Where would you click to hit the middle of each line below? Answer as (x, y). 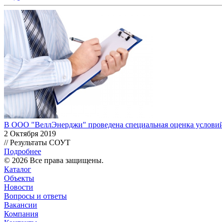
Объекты (19, 178)
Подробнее (23, 151)
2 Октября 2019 (30, 133)
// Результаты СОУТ (37, 142)
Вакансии (21, 205)
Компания (21, 214)
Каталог (18, 169)
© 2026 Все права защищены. (54, 160)
